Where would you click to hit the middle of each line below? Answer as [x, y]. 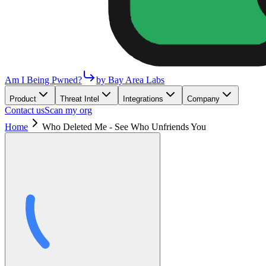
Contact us [25, 110]
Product [23, 99]
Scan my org [68, 110]
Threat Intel [80, 99]
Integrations [143, 99]
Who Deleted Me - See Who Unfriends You [124, 127]
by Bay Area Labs [130, 80]
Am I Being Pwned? [43, 80]
